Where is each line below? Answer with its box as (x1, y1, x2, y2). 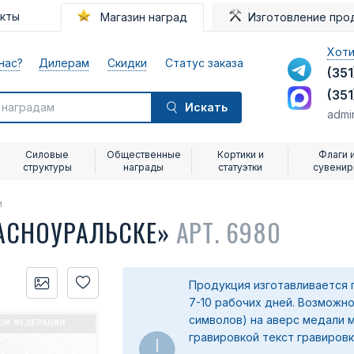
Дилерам (39, 56, 90, 70)
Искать (184, 100, 228, 114)
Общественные (106, 149, 181, 160)
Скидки (107, 56, 148, 70)
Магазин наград (97, 10, 187, 24)
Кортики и (217, 149, 264, 160)
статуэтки (218, 161, 263, 173)
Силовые (25, 149, 70, 160)
